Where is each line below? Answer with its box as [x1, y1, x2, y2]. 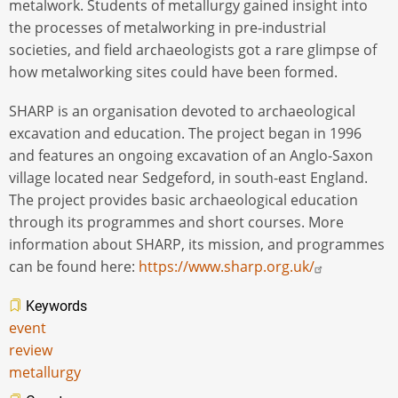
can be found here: [9, 257, 139, 277]
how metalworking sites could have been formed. [9, 61, 341, 82]
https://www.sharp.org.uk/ [139, 257, 314, 277]
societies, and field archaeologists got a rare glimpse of [9, 39, 377, 60]
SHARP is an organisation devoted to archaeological [9, 101, 355, 122]
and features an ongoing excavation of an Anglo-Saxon [9, 146, 373, 166]
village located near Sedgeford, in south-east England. [9, 168, 368, 188]
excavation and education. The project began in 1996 [9, 123, 362, 144]
